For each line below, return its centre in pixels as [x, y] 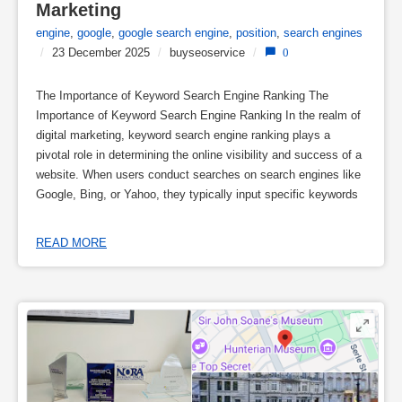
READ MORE [71, 243]
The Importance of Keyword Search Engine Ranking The [182, 95]
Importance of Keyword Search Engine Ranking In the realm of [198, 115]
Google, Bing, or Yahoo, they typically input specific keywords [197, 194]
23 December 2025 [101, 52]
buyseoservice [207, 52]
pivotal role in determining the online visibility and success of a [199, 154]
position [256, 32]
